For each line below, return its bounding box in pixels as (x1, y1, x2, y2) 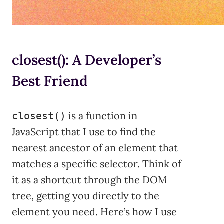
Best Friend (12, 71, 88, 90)
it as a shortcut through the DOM (12, 173, 167, 186)
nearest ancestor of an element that (12, 141, 178, 154)
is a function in (66, 109, 137, 122)
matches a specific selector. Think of (12, 157, 181, 170)
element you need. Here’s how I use (12, 205, 177, 218)
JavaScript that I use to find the (12, 125, 156, 138)
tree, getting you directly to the (12, 189, 159, 202)
